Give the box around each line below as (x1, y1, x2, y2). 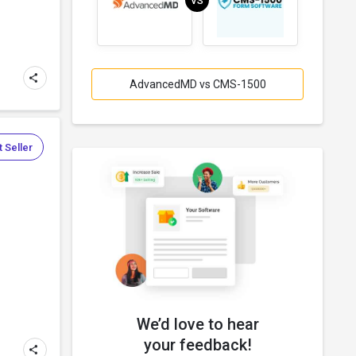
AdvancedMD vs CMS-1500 (129, 77, 266, 91)
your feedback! (143, 335, 252, 354)
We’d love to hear (136, 314, 259, 334)
